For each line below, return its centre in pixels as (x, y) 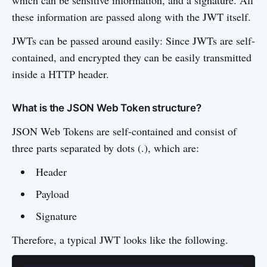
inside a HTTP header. (60, 74)
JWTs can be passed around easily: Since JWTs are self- (133, 41)
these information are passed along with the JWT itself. (131, 17)
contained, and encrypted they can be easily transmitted (132, 57)
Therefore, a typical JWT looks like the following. (120, 240)
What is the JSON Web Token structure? (107, 108)
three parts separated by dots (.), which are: (105, 148)
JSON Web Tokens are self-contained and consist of (124, 131)
